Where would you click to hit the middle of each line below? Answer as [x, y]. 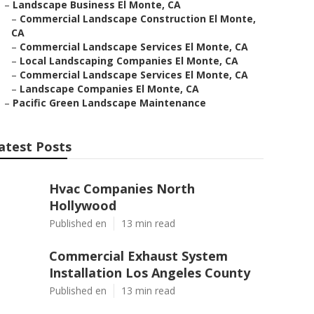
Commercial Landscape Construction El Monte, [138, 19]
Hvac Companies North [122, 189]
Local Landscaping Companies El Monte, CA [129, 61]
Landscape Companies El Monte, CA [109, 89]
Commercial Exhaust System [138, 256]
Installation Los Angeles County [150, 273]
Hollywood [83, 205]
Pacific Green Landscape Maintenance [109, 103]
